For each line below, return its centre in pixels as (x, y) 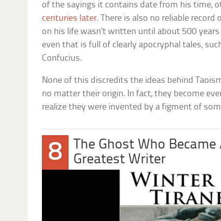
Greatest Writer (119, 160)
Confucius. (62, 59)
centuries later (70, 19)
